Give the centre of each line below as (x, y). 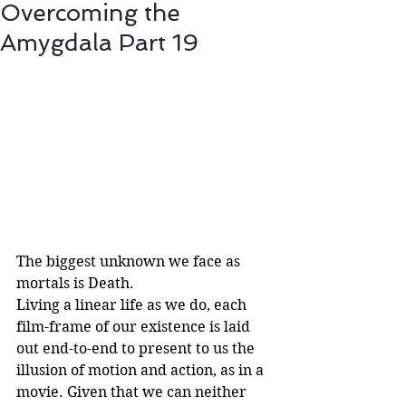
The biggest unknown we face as (130, 262)
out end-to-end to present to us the (137, 349)
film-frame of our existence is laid (135, 327)
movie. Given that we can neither (133, 392)
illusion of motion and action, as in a (142, 371)
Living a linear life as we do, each (133, 305)
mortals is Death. (75, 284)
